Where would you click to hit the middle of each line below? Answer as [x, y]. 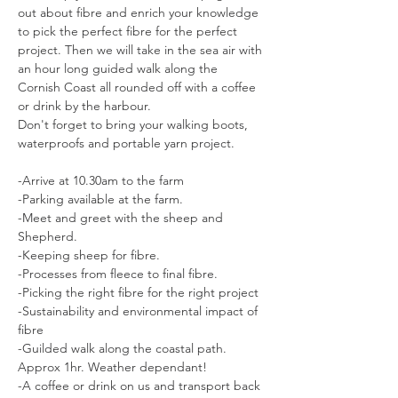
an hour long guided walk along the [119, 69]
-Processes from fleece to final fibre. [119, 274]
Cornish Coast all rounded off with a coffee [139, 88]
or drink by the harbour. [86, 106]
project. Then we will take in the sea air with [142, 50]
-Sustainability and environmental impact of [139, 311]
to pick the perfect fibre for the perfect [129, 32]
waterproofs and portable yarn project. [128, 143]
